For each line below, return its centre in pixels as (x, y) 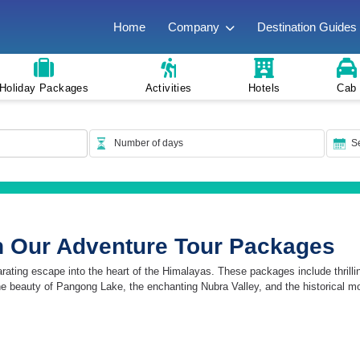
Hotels (264, 88)
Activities (168, 88)
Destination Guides (307, 27)
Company (194, 27)
